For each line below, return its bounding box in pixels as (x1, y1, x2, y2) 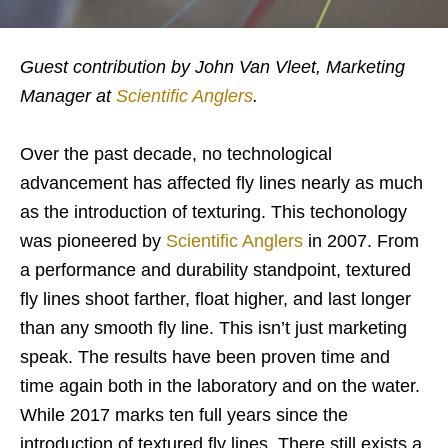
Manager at (20, 85, 116, 106)
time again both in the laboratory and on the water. (20, 375, 420, 396)
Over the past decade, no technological (20, 143, 332, 164)
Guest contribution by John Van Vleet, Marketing (20, 56, 405, 77)
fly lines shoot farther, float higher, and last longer (20, 288, 411, 309)
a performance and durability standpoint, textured (20, 259, 411, 280)
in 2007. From (303, 230, 419, 251)
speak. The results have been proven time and (20, 346, 390, 367)
